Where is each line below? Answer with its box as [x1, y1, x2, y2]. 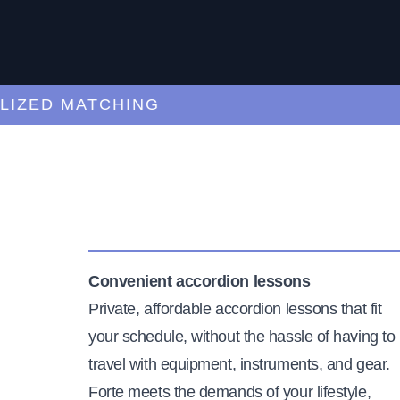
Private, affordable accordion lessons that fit [88, 299, 382, 318]
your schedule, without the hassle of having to [88, 327, 396, 346]
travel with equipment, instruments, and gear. [88, 354, 390, 373]
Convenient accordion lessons [88, 271, 311, 290]
